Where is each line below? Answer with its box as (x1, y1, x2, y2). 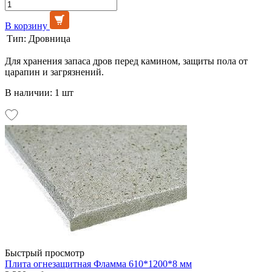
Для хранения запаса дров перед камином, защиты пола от (5, 55, 248, 66)
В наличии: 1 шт (5, 87, 73, 98)
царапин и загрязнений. (5, 66, 104, 77)
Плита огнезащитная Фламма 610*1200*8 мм (5, 258, 192, 269)
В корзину (5, 20, 47, 31)
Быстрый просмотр (5, 247, 84, 258)
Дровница (29, 33, 70, 44)
